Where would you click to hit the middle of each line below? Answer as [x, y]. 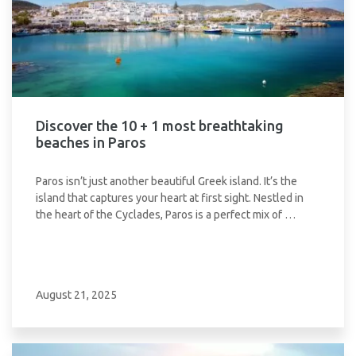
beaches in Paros [91, 142]
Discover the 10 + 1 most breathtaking [160, 126]
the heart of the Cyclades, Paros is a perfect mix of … [166, 215]
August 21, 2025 [76, 295]
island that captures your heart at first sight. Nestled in [170, 198]
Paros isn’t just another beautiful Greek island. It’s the [166, 181]
